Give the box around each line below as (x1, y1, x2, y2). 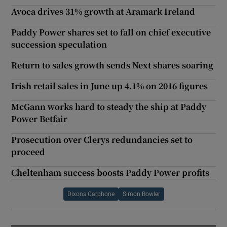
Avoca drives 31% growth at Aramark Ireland (11, 5, 196, 17)
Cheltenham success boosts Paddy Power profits (11, 166, 210, 178)
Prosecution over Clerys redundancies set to (11, 133, 193, 145)
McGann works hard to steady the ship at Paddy (11, 100, 207, 112)
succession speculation (11, 38, 107, 50)
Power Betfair (11, 112, 68, 125)
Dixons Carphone (67, 191, 115, 197)
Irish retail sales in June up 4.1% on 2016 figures (11, 80, 208, 92)
